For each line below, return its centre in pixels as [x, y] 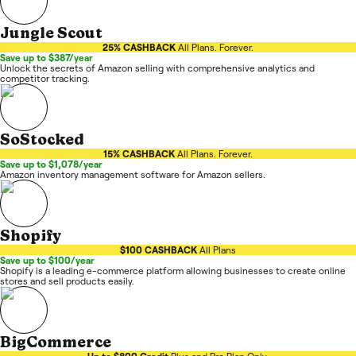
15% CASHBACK [139, 153]
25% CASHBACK [139, 47]
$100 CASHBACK [159, 250]
